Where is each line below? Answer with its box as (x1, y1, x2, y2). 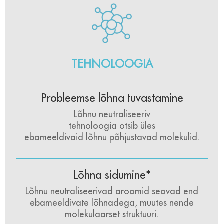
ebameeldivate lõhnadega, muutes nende (30, 197, 194, 208)
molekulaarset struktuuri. (65, 208, 159, 220)
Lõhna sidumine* (73, 168, 151, 182)
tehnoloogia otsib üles (68, 120, 155, 131)
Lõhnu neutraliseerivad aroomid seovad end (25, 185, 198, 197)
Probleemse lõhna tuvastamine (40, 91, 183, 105)
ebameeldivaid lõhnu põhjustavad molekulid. (24, 131, 200, 143)
